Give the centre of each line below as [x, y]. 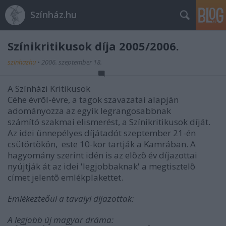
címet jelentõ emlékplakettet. [65, 177]
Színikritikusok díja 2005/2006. [93, 46]
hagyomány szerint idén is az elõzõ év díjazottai [102, 155]
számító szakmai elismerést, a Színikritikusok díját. [109, 122]
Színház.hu [53, 15]
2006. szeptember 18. [72, 62]
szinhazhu [22, 62]
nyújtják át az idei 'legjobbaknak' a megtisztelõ [101, 166]
